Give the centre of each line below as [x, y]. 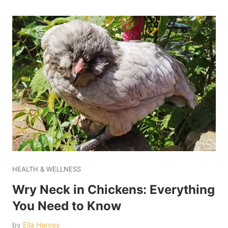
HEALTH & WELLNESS [47, 169]
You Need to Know [67, 206]
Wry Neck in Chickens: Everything [113, 190]
